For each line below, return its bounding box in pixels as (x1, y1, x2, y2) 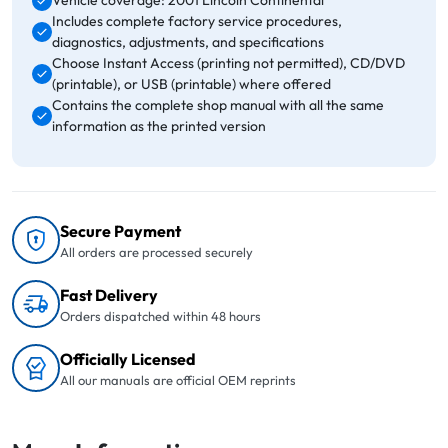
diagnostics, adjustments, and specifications (52, 33, 324, 52)
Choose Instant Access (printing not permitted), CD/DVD (52, 54, 405, 73)
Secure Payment (60, 220, 181, 241)
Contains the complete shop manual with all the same (52, 96, 384, 115)
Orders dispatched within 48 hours (60, 307, 261, 324)
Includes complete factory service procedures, (52, 12, 342, 31)
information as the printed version (52, 117, 266, 136)
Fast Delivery (60, 284, 158, 305)
